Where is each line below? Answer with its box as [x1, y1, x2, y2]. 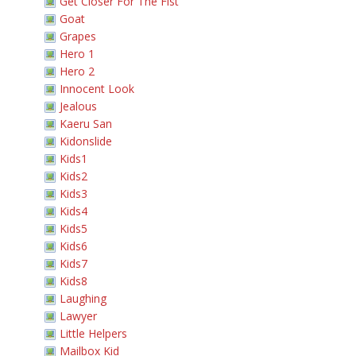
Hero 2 [60, 64, 95, 79]
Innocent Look [60, 81, 134, 96]
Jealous [60, 99, 97, 114]
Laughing [60, 291, 106, 306]
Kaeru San [60, 116, 112, 131]
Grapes [60, 29, 96, 44]
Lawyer [60, 308, 97, 323]
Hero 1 [60, 46, 95, 61]
